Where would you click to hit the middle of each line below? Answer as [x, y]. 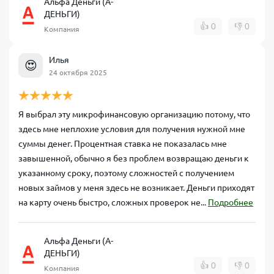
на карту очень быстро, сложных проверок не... [113, 202]
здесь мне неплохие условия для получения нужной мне [132, 129]
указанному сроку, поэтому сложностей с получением [126, 173]
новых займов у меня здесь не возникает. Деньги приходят [136, 188]
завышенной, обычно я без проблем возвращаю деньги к [134, 158]
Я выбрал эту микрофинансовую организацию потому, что [134, 114]
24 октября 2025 [78, 72]
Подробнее [231, 202]
